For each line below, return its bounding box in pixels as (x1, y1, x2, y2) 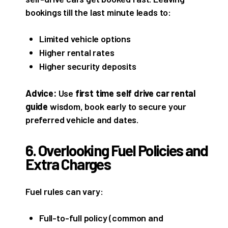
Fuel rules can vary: (25, 185, 103, 197)
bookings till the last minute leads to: (25, 6, 171, 18)
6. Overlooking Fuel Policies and (25, 140, 208, 159)
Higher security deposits (39, 60, 136, 72)
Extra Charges (25, 154, 110, 173)
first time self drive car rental (75, 88, 196, 99)
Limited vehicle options (39, 33, 131, 44)
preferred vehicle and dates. (25, 114, 138, 126)
